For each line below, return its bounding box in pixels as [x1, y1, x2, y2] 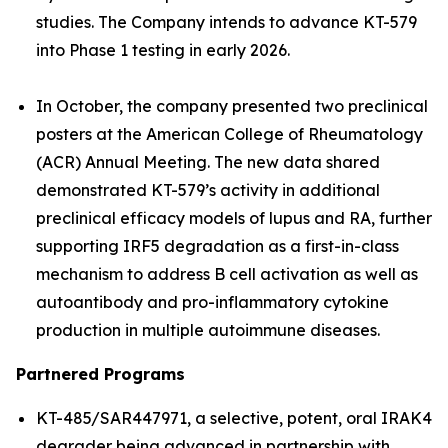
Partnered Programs [16, 364, 185, 385]
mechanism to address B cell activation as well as [36, 264, 418, 285]
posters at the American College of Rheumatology [36, 124, 423, 145]
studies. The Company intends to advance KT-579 [36, 12, 417, 33]
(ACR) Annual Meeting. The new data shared [36, 152, 380, 173]
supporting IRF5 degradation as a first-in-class [36, 236, 399, 257]
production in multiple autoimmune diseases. [36, 320, 380, 341]
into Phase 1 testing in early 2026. [36, 40, 290, 61]
